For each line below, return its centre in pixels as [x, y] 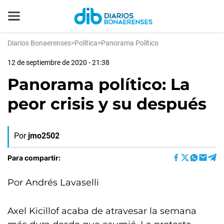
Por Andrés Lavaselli [53, 182]
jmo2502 [44, 136]
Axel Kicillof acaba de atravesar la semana [102, 211]
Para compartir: [34, 157]
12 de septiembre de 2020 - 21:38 [58, 62]
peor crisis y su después [107, 104]
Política [86, 43]
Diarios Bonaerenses [39, 43]
